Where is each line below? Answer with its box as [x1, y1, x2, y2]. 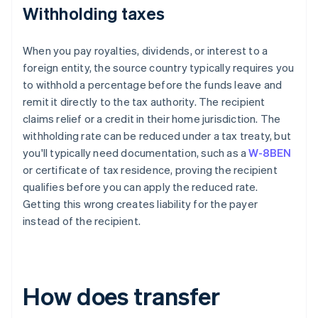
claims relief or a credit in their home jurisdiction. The [23, 111, 281, 126]
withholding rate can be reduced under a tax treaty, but [23, 128, 292, 143]
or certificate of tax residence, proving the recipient [23, 163, 278, 177]
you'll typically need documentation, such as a [23, 146, 249, 160]
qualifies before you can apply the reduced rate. [23, 180, 258, 194]
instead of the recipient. [23, 214, 141, 229]
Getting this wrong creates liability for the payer [23, 197, 258, 212]
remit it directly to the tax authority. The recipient [23, 94, 265, 109]
